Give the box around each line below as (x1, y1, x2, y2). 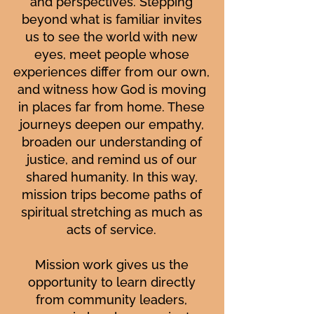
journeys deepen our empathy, (19, 117, 204, 132)
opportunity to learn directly (27, 275, 196, 289)
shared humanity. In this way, (25, 170, 198, 184)
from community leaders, (36, 292, 187, 307)
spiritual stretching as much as (20, 205, 203, 219)
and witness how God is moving (17, 82, 206, 97)
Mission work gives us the (34, 257, 189, 272)
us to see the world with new (25, 29, 198, 44)
